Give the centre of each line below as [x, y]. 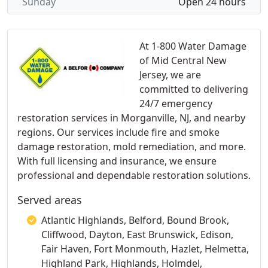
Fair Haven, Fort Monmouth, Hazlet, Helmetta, [145, 249]
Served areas [50, 200]
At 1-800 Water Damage [193, 46]
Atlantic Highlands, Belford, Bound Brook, [135, 220]
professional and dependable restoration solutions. [134, 175]
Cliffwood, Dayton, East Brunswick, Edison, [137, 234]
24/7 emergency [176, 103]
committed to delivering [194, 89]
